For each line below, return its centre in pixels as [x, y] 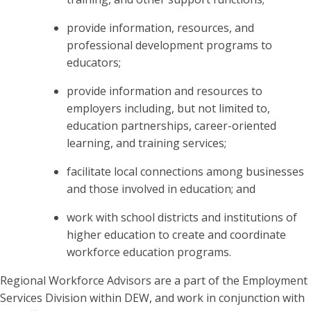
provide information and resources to [165, 91]
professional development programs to [169, 45]
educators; [94, 63]
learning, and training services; [146, 143]
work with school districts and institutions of [182, 218]
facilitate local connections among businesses [185, 172]
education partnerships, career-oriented [171, 126]
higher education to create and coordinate [176, 235]
